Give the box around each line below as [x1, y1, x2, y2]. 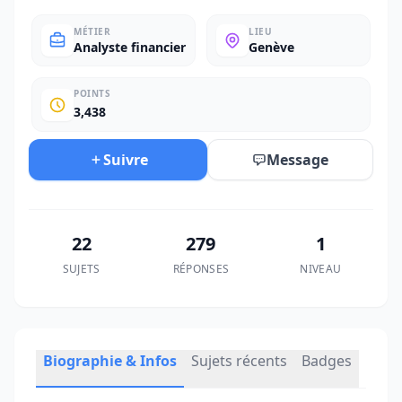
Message [267, 150, 328, 170]
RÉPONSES [172, 261, 230, 276]
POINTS [74, 87, 110, 100]
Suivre [102, 150, 148, 170]
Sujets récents [191, 351, 287, 371]
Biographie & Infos [43, 351, 177, 371]
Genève [249, 38, 294, 56]
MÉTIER [74, 24, 110, 38]
